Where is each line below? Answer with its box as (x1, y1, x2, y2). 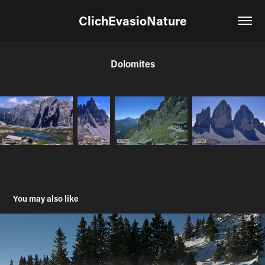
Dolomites (110, 57, 155, 70)
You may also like (13, 193, 79, 205)
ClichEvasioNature (78, 12, 187, 29)
